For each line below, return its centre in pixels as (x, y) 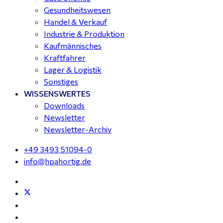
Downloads (64, 105)
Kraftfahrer (65, 57)
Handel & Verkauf (75, 22)
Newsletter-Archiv (78, 129)
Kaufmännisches (73, 46)
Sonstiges (61, 81)
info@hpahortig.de (57, 161)
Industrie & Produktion (84, 34)
